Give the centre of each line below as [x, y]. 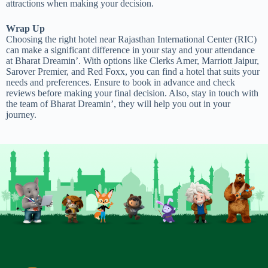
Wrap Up [25, 28]
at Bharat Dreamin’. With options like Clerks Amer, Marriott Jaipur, [133, 60]
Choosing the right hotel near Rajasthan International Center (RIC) [131, 39]
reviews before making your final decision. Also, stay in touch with [132, 93]
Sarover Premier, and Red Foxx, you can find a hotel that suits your [133, 71]
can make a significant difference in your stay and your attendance [130, 50]
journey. [21, 114]
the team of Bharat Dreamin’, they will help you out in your [118, 103]
